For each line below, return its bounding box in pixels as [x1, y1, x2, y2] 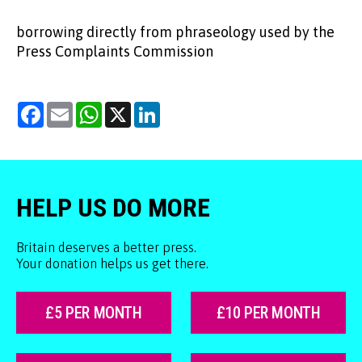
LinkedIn [160, 102, 209, 116]
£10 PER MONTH [216, 303, 321, 323]
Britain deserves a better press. [16, 240, 196, 255]
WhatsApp [102, 102, 160, 116]
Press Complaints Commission [16, 43, 213, 61]
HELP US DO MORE [16, 192, 210, 224]
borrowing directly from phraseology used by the [16, 23, 335, 41]
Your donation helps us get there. [16, 256, 208, 271]
